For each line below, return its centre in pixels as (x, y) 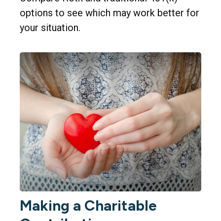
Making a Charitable (88, 206)
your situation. (50, 28)
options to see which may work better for (110, 13)
